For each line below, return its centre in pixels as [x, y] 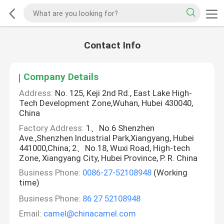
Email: [30, 213]
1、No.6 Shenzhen [119, 128]
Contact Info [112, 45]
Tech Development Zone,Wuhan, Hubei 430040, [106, 103]
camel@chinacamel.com [90, 213]
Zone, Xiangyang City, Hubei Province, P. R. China [108, 158]
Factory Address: [52, 128]
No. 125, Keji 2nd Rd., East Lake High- [123, 93]
